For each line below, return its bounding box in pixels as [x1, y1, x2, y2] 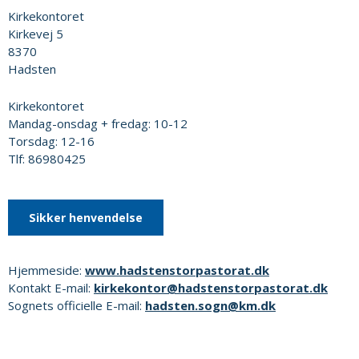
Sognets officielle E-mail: [8, 297, 145, 313]
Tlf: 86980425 [8, 151, 86, 167]
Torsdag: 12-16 [8, 133, 95, 149]
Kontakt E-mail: [8, 280, 94, 296]
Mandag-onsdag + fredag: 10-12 [8, 115, 188, 131]
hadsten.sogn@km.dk [145, 297, 276, 313]
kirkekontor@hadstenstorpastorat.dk [94, 280, 328, 296]
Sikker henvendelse [29, 210, 143, 225]
